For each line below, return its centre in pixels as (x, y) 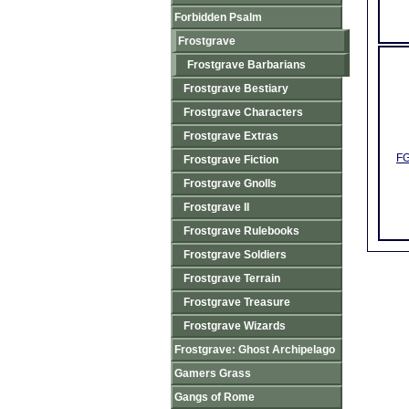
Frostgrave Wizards (235, 326)
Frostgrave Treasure (237, 302)
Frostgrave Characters (243, 112)
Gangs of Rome (215, 397)
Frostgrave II (216, 207)
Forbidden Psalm (218, 17)
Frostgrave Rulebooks (241, 231)
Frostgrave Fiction (231, 160)
